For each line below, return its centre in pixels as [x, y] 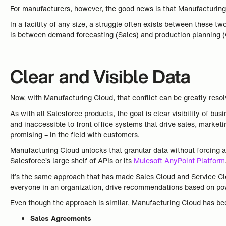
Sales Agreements [61, 218]
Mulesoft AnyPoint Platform [179, 161]
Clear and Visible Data [100, 76]
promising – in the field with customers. [75, 134]
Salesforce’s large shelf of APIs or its [72, 161]
